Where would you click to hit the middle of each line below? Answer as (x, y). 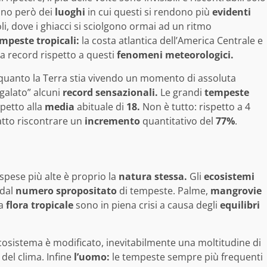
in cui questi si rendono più (149, 12)
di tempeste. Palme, (164, 190)
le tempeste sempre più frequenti (186, 257)
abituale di (100, 106)
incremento (112, 121)
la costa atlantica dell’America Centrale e (171, 40)
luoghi (70, 12)
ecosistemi (229, 176)
